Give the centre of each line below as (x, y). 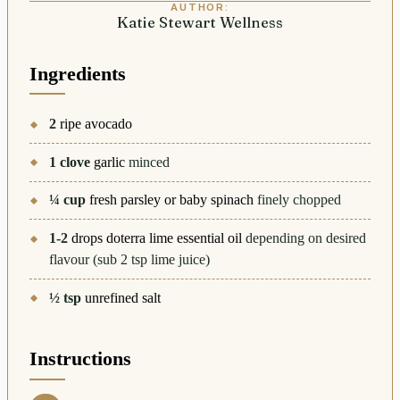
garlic (110, 162)
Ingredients (78, 74)
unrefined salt (123, 297)
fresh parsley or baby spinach (172, 200)
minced (150, 162)
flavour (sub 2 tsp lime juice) (130, 260)
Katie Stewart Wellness (200, 22)
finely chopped (300, 200)
